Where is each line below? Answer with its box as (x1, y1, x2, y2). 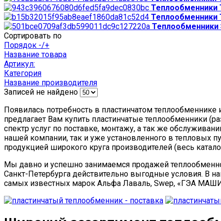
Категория (4, 68, 41, 78)
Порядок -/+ (4, 40, 49, 50)
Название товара (4, 49, 67, 59)
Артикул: (4, 59, 35, 69)
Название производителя (4, 77, 97, 87)
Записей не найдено (4, 87, 78, 97)
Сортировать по (4, 31, 62, 40)
